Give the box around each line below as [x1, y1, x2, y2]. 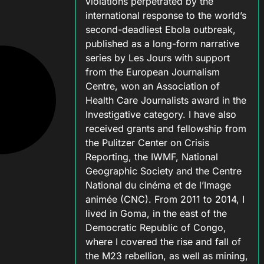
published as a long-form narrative [85, 38, 239, 50]
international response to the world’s [85, 9, 246, 22]
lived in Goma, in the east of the [85, 207, 227, 220]
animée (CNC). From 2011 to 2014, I [85, 193, 245, 206]
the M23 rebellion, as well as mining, [85, 250, 248, 262]
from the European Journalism [85, 66, 220, 78]
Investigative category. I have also [85, 108, 236, 121]
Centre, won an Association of [85, 80, 220, 93]
